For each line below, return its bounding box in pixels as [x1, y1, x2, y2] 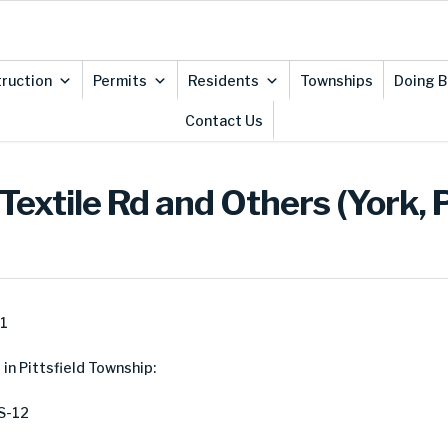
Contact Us [184, 112, 263, 129]
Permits [92, 72, 147, 89]
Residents [187, 72, 259, 89]
